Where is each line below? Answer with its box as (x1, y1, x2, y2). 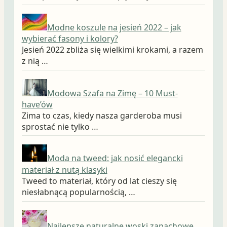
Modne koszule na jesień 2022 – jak (47, 22, 181, 33)
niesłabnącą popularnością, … (21, 186, 135, 198)
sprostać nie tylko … (21, 121, 98, 132)
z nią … (21, 55, 48, 67)
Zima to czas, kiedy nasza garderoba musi (21, 109, 182, 121)
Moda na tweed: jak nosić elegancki (47, 153, 183, 164)
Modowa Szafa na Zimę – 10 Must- (47, 87, 178, 99)
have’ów (21, 98, 53, 110)
